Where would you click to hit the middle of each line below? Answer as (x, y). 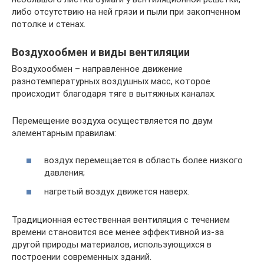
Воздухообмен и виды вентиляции (101, 52)
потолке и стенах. (49, 24)
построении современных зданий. (82, 257)
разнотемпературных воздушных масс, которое (111, 81)
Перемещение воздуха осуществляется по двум (112, 121)
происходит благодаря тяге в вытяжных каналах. (114, 93)
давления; (65, 173)
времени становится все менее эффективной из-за (118, 232)
